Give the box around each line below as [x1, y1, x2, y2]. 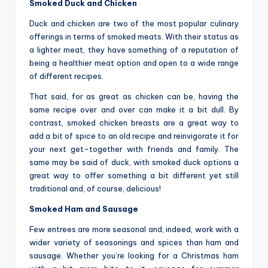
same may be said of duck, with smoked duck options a [29, 157, 239, 167]
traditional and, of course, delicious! [29, 183, 161, 193]
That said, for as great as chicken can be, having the [29, 91, 239, 101]
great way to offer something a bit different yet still [29, 170, 239, 180]
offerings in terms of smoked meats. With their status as [29, 31, 239, 41]
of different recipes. [29, 71, 103, 81]
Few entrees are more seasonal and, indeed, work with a [29, 224, 239, 234]
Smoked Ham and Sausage [29, 203, 138, 214]
